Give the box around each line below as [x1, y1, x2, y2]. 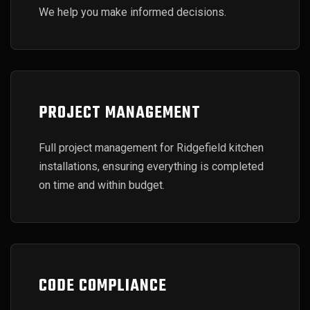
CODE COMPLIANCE [39, 273, 167, 299]
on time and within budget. [39, 179, 165, 192]
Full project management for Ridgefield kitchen [39, 141, 264, 154]
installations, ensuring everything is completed [39, 160, 264, 173]
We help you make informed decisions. [39, 6, 226, 19]
